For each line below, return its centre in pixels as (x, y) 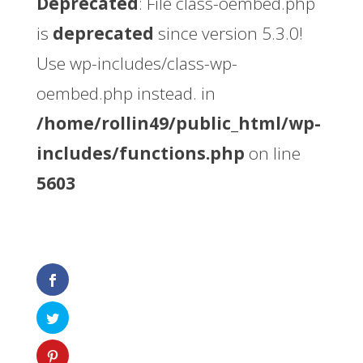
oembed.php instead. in (126, 93)
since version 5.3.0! (228, 33)
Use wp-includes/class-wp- (137, 63)
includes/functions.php (140, 153)
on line (272, 153)
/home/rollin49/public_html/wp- (178, 123)
